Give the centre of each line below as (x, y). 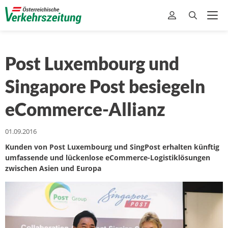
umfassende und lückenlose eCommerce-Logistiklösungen (108, 158)
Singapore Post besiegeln (105, 86)
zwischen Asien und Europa (53, 168)
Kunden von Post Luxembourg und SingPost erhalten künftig (112, 147)
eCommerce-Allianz (85, 109)
